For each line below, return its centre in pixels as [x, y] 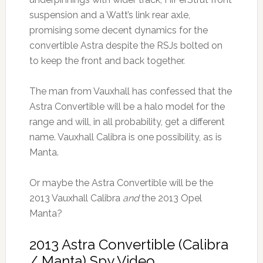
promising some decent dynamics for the [118, 31]
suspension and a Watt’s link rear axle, [109, 15]
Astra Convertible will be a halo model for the [127, 107]
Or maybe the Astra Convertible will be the [121, 183]
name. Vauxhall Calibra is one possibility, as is [125, 137]
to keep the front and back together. [107, 61]
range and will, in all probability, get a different [127, 122]
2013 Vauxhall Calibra [76, 198]
